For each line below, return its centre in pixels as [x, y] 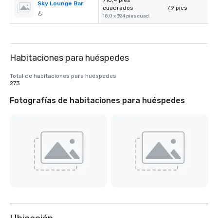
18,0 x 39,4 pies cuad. [127, 16]
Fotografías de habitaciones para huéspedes [97, 100]
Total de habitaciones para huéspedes [63, 76]
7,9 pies [177, 8]
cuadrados [118, 8]
